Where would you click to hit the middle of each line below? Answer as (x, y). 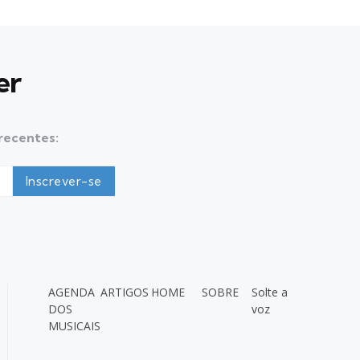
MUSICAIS (75, 326)
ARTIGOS (125, 292)
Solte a (270, 292)
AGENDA (72, 292)
